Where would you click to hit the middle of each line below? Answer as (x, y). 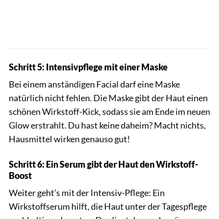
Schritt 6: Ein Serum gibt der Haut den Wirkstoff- (104, 164)
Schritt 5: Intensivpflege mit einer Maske (88, 67)
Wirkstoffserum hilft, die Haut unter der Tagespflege (108, 207)
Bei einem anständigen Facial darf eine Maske (94, 84)
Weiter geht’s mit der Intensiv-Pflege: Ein (87, 193)
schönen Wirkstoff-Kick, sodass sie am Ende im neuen (109, 112)
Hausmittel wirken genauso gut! (69, 139)
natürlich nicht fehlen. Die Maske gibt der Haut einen (108, 98)
